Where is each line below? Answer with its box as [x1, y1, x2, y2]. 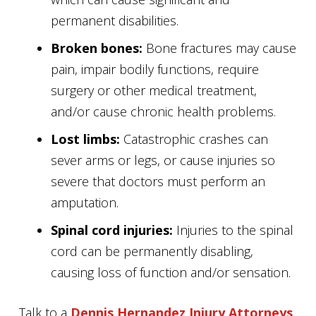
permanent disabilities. [51, 12, 178, 29]
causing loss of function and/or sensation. [51, 264, 291, 281]
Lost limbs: [51, 130, 123, 147]
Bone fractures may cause [146, 39, 296, 56]
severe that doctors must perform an [51, 173, 265, 190]
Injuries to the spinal [176, 221, 293, 238]
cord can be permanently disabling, [51, 243, 253, 260]
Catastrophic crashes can [123, 130, 268, 147]
